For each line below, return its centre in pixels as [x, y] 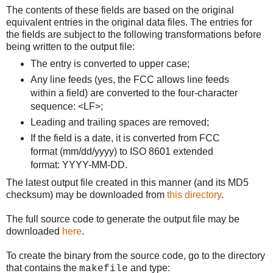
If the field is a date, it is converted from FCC [125, 138]
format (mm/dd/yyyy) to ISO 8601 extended [122, 152]
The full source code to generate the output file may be [123, 219]
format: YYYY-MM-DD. [79, 165]
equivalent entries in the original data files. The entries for [129, 22]
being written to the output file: [70, 46]
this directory [194, 195]
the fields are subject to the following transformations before [134, 34]
